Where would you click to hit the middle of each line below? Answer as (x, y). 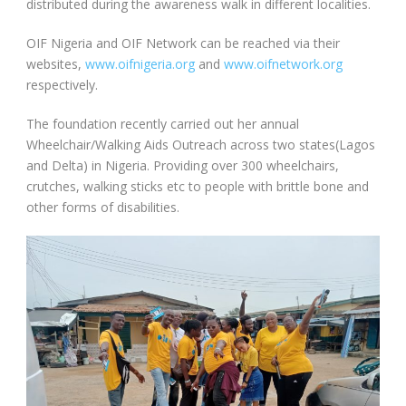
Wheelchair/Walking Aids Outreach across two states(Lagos (201, 144)
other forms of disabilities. (103, 207)
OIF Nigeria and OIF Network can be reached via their (183, 43)
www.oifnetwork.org (283, 63)
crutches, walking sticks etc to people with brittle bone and (198, 186)
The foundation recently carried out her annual (163, 123)
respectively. (62, 84)
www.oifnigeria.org (140, 63)
